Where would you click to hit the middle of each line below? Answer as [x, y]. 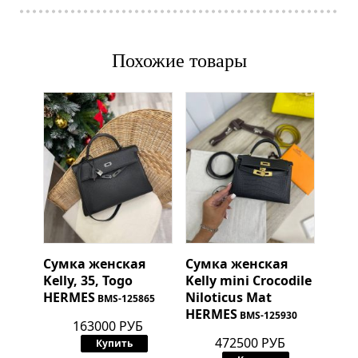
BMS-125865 [126, 299]
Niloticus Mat [228, 298]
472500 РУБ [250, 343]
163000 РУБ [108, 326]
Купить [114, 344]
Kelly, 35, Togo [88, 281]
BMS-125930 [268, 316]
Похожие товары [179, 61]
